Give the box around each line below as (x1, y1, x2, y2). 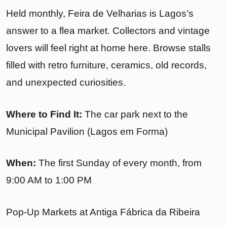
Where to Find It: (6, 108, 82, 120)
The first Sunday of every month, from (36, 158, 202, 169)
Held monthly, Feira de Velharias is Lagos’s (6, 8, 194, 19)
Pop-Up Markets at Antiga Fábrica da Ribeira (6, 207, 200, 218)
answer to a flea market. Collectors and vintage (6, 25, 210, 36)
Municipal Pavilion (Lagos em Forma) (6, 126, 168, 137)
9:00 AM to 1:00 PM (6, 175, 92, 186)
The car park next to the (82, 108, 188, 120)
